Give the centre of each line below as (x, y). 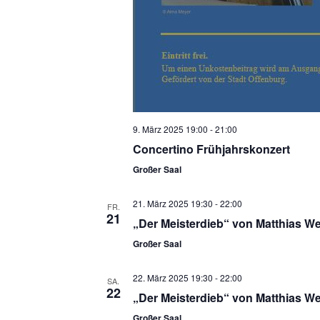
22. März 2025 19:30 (172, 278)
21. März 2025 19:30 (172, 204)
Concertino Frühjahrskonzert (211, 149)
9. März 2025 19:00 (170, 129)
